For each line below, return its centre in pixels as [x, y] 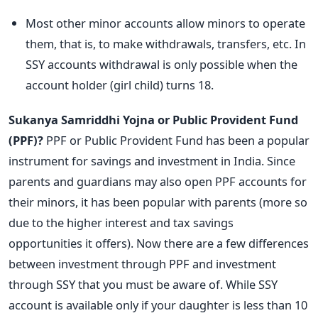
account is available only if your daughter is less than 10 [158, 305]
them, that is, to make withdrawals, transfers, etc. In [166, 43]
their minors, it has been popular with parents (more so [158, 202]
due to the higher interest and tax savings [121, 222]
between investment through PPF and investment [142, 263]
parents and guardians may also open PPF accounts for [158, 181]
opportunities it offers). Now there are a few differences [159, 243]
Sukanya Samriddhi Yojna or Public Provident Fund [153, 119]
